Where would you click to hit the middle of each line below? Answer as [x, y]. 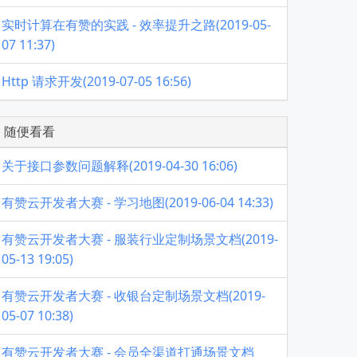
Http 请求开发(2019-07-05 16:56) [96, 81]
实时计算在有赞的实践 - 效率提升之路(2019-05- [136, 25]
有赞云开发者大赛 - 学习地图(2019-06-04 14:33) [137, 202]
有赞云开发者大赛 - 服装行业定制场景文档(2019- [140, 239]
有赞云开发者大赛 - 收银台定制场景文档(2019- [133, 296]
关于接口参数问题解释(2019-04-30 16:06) [120, 166]
